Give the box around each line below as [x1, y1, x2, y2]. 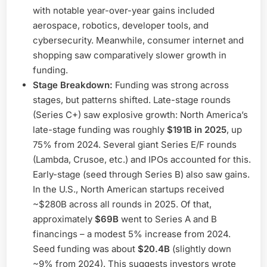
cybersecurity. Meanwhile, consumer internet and [33, 35, 244, 46]
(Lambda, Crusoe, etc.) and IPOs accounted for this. [33, 154, 251, 166]
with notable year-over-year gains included [33, 5, 215, 17]
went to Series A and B [119, 213, 217, 225]
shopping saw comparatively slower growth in [33, 49, 226, 61]
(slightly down [170, 243, 231, 255]
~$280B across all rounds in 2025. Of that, [33, 198, 212, 210]
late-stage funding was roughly [33, 124, 167, 136]
